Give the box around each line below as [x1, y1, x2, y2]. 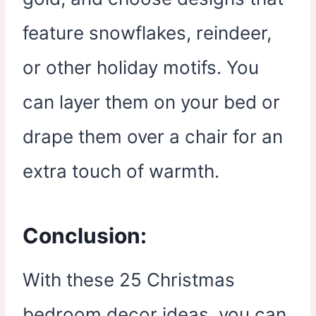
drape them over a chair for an [23, 125, 283, 147]
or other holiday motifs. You [23, 56, 259, 78]
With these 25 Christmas [23, 268, 235, 291]
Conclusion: [23, 222, 147, 248]
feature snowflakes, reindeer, [23, 21, 272, 44]
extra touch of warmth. [23, 159, 219, 182]
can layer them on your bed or [23, 90, 280, 113]
